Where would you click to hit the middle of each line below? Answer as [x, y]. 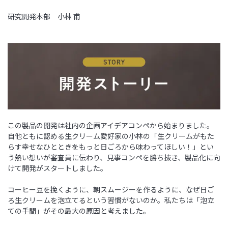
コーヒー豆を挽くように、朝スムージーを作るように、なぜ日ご [111, 190]
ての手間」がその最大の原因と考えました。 [79, 211]
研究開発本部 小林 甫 [44, 16]
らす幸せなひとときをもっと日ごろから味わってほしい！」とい [111, 147]
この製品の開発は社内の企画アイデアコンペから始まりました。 [111, 125]
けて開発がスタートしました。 [58, 168]
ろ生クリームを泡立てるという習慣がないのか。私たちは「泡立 [111, 200]
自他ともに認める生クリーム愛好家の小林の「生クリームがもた [111, 136]
